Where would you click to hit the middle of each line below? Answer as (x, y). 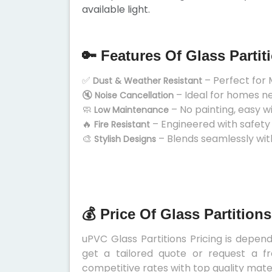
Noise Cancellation (134, 95)
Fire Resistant (122, 124)
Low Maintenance (131, 110)
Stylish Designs (125, 139)
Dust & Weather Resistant (148, 81)
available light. (116, 9)
